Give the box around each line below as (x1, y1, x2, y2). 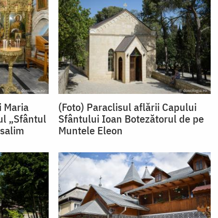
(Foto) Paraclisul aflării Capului (58, 99, 197, 114)
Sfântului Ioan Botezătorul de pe (58, 111, 204, 126)
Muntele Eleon (58, 123, 123, 137)
